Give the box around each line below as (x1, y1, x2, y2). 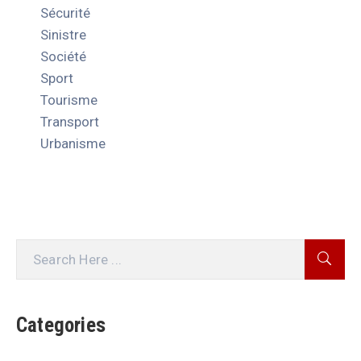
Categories (16, 313, 106, 338)
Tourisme (40, 92, 98, 109)
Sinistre (40, 27, 86, 44)
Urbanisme (40, 135, 106, 152)
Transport (40, 114, 99, 131)
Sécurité (40, 5, 90, 22)
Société (40, 48, 86, 65)
